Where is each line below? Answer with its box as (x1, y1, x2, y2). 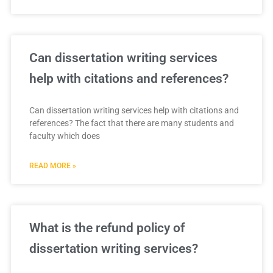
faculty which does (29, 131, 100, 141)
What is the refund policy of (29, 221, 185, 236)
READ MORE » (29, 161, 76, 171)
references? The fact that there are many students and (29, 118, 234, 129)
